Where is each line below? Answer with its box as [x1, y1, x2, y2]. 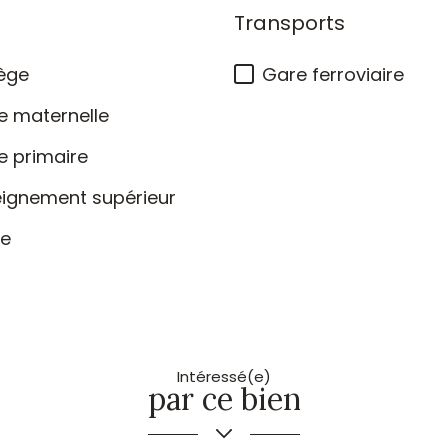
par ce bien [147, 380, 301, 418]
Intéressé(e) [177, 366, 271, 387]
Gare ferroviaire [262, 62, 404, 87]
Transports [234, 9, 345, 37]
